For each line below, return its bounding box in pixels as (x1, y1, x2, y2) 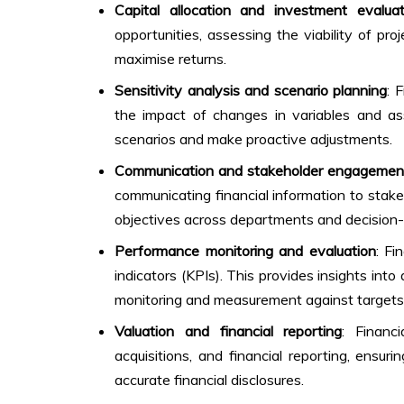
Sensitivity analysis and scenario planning (115, 81, 388, 100)
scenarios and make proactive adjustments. (115, 130, 392, 149)
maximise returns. (115, 50, 226, 69)
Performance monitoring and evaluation (115, 242, 376, 261)
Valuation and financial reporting (115, 322, 343, 341)
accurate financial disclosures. (115, 371, 304, 390)
